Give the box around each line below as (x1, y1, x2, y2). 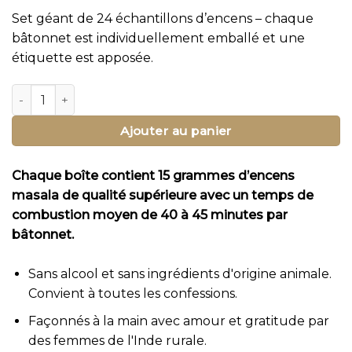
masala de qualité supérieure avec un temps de (12, 188, 313, 203)
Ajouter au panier (120, 123, 232, 139)
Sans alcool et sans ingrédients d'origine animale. (27, 266, 332, 282)
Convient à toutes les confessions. (27, 286, 237, 302)
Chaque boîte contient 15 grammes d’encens (12, 168, 295, 184)
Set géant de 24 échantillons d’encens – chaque (12, 11, 313, 27)
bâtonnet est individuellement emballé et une (12, 31, 305, 46)
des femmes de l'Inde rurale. (27, 332, 207, 348)
